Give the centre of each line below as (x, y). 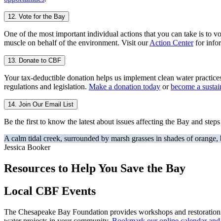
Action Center (171, 42)
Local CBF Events (50, 191)
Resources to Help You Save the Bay (95, 168)
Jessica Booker (27, 147)
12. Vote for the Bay (37, 16)
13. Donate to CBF (35, 60)
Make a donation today (125, 86)
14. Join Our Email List (41, 104)
